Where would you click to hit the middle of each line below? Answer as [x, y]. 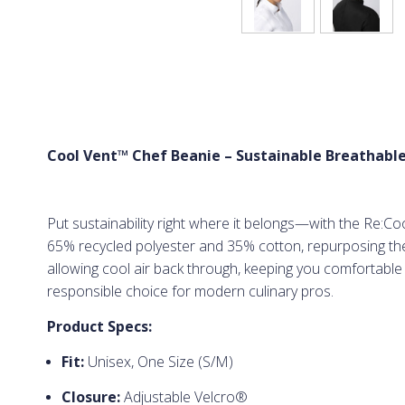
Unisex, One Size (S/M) [158, 362]
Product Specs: [99, 327]
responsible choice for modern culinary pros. [190, 292]
